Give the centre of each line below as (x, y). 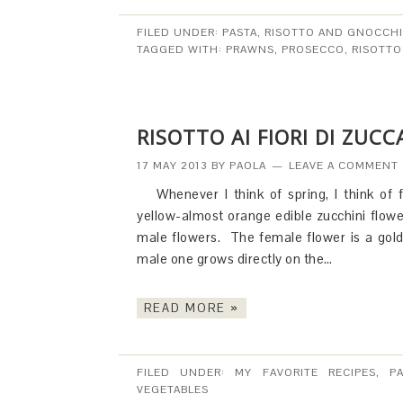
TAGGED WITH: (181, 49)
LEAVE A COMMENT (344, 166)
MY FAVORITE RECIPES (305, 372)
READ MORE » (192, 308)
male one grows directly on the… (236, 259)
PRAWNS (250, 49)
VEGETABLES (173, 390)
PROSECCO (313, 49)
